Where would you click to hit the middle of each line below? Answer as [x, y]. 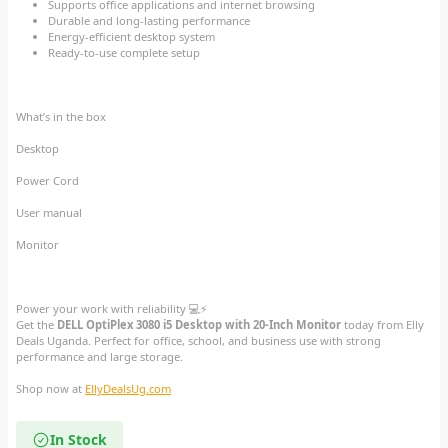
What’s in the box [61, 117]
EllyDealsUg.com [128, 389]
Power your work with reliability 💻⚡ [111, 309]
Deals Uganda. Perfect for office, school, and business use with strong [198, 341]
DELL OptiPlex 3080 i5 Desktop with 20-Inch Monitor [199, 325]
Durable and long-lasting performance [149, 21]
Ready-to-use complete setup [124, 53]
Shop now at [50, 389]
